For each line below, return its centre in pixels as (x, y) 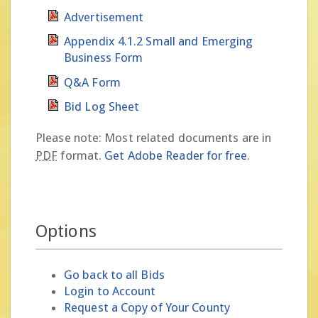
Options (66, 231)
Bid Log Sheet (102, 106)
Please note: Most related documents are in (154, 138)
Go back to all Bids (114, 274)
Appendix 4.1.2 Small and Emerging (159, 41)
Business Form (104, 57)
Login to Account (110, 291)
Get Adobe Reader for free (176, 155)
